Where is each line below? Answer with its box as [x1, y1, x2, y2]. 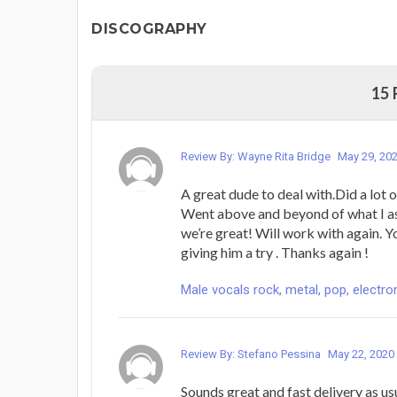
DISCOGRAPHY [91, 20, 207, 38]
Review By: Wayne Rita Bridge [181, 150, 333, 164]
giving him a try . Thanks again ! [181, 244, 369, 261]
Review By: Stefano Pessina [181, 347, 323, 362]
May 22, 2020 [328, 347, 394, 362]
